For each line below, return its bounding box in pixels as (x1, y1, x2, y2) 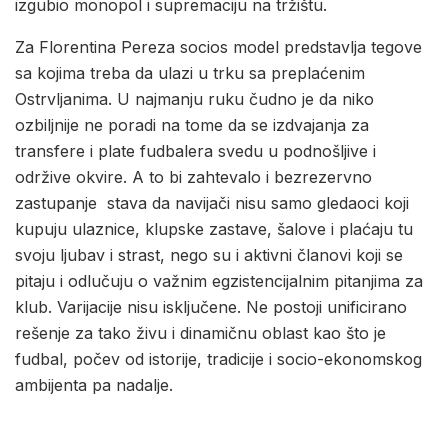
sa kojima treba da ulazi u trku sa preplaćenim (15, 63, 365, 84)
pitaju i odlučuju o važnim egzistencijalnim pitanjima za (15, 271, 423, 292)
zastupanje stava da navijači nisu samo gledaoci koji (15, 193, 409, 214)
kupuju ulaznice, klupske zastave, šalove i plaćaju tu (15, 219, 413, 240)
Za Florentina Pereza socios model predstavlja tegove (15, 37, 422, 58)
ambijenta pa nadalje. (15, 375, 173, 396)
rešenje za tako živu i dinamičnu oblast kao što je (15, 323, 386, 344)
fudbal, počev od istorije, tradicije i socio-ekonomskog (15, 349, 422, 370)
